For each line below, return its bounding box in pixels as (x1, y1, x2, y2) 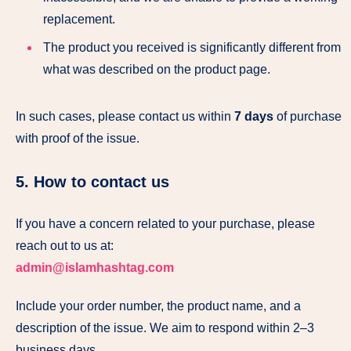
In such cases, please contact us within (16, 109, 234, 123)
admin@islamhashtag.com (16, 260, 174, 274)
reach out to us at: (16, 238, 114, 252)
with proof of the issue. (16, 131, 139, 145)
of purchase (273, 109, 342, 123)
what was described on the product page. (43, 62, 270, 76)
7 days (234, 109, 273, 123)
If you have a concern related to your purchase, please (16, 216, 315, 230)
